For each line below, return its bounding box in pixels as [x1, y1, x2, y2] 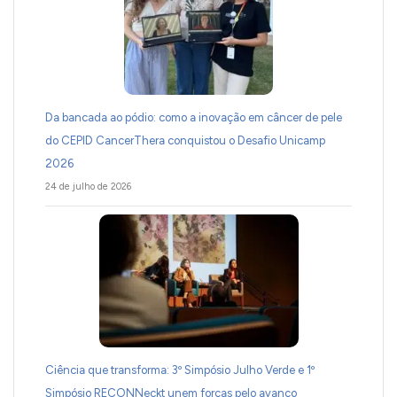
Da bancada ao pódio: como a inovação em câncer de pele [45, 110, 342, 124]
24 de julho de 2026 [45, 180, 131, 192]
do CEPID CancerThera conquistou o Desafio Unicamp [45, 133, 325, 147]
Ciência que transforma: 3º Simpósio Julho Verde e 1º [45, 362, 315, 377]
